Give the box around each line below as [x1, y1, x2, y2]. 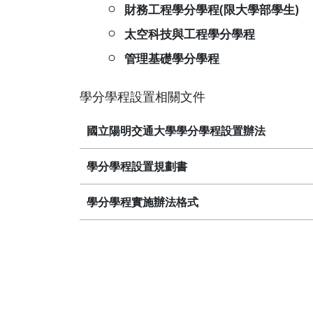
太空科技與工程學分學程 [124, 26, 255, 42]
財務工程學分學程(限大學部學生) [124, 1, 299, 17]
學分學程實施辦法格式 [87, 194, 198, 210]
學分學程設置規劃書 [87, 159, 187, 174]
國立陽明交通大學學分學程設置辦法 [87, 123, 265, 138]
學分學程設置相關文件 [80, 87, 205, 105]
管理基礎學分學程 [124, 50, 219, 66]
